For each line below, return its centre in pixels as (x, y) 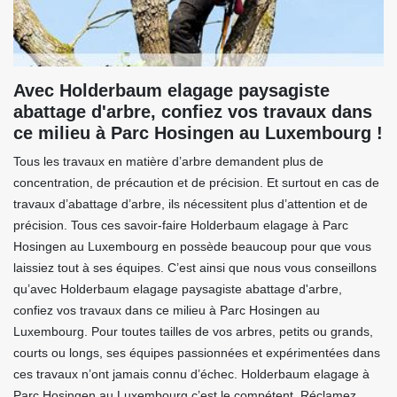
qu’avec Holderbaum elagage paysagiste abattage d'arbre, (178, 289)
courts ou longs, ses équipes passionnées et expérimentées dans (197, 353)
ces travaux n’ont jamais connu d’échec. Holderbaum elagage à (191, 374)
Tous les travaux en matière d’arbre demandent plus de (168, 162)
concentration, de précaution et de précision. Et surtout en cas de (196, 183)
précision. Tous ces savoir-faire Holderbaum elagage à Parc (181, 226)
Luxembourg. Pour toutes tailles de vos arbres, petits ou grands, (193, 332)
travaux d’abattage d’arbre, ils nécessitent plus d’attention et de (191, 204)
